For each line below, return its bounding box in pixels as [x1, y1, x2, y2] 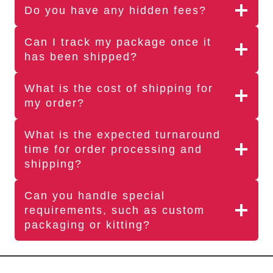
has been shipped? [24, 51, 138, 63]
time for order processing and [24, 143, 202, 156]
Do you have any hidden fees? [24, 4, 207, 17]
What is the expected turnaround [24, 129, 221, 141]
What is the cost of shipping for [24, 82, 213, 95]
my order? [24, 97, 85, 110]
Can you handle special [24, 190, 165, 202]
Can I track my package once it [24, 36, 211, 49]
